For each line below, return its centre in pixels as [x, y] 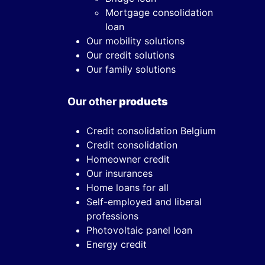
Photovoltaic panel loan [139, 230]
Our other [93, 101]
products [143, 101]
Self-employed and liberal [144, 201]
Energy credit [117, 244]
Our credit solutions [130, 55]
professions [112, 216]
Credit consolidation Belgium [151, 130]
